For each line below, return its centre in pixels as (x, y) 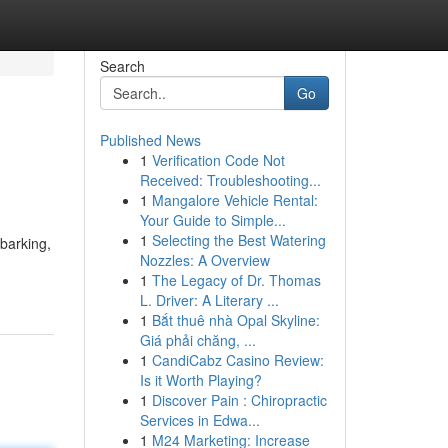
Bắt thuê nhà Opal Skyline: (235, 320)
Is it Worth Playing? (200, 380)
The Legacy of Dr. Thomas (236, 280)
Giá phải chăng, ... (197, 340)
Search (122, 66)
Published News (150, 140)
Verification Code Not (218, 160)
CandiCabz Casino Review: (237, 360)
